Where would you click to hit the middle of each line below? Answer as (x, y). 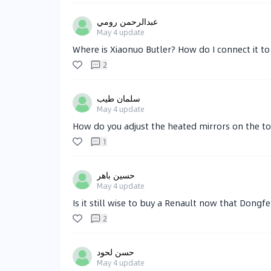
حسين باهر (116, 175)
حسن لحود (116, 252)
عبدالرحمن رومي (127, 21)
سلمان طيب (119, 98)
